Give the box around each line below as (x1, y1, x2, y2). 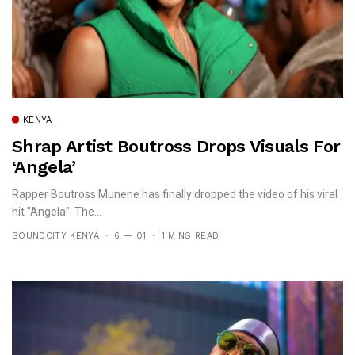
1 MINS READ (161, 230, 219, 241)
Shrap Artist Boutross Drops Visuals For (12, 136, 341, 156)
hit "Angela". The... (12, 204, 101, 218)
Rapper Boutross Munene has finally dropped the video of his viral (12, 187, 338, 200)
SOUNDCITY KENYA (12, 230, 99, 241)
